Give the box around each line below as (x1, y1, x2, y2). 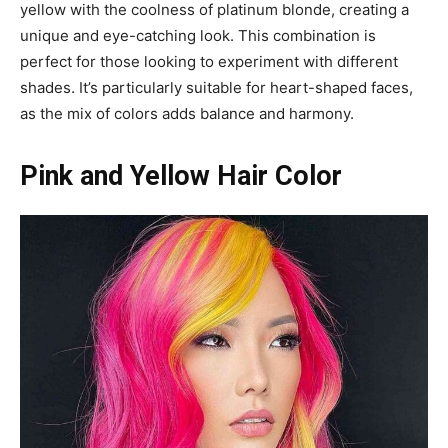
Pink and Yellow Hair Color (20, 159, 342, 192)
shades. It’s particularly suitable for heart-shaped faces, (20, 77, 413, 97)
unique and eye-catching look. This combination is (20, 25, 376, 45)
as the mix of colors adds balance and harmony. (20, 103, 354, 123)
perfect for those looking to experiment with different (20, 51, 398, 71)
